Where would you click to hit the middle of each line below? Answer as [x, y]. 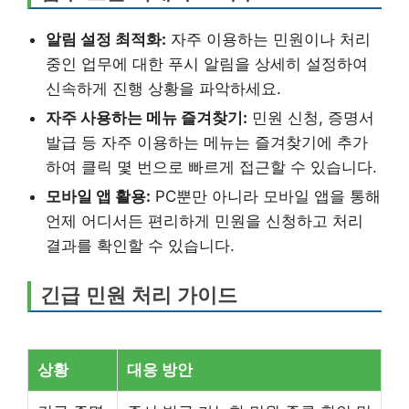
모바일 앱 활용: [98, 196]
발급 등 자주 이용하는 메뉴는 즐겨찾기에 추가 [207, 142]
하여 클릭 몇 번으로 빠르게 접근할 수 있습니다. [211, 167]
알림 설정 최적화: [106, 39]
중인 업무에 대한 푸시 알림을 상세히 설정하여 [207, 63]
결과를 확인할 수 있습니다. [140, 245]
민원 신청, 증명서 [311, 117]
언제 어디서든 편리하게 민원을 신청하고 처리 [204, 220]
